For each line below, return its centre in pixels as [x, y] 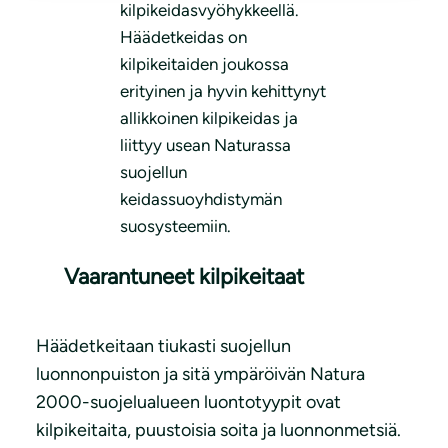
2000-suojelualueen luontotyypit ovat [188, 402]
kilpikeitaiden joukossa [204, 64]
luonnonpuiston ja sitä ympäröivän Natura [200, 374]
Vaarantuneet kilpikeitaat [184, 277]
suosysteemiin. [175, 226]
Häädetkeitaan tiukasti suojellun [163, 346]
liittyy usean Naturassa [205, 145]
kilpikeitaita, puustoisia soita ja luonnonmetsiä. [218, 430]
